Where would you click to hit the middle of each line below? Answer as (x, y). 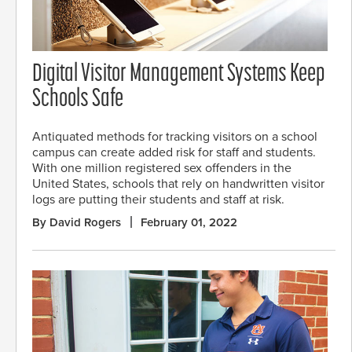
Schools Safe (78, 100)
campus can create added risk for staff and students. (174, 152)
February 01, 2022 (189, 222)
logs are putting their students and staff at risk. (158, 199)
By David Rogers (77, 222)
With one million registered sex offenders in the (162, 168)
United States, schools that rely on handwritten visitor (178, 183)
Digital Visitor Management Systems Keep (179, 75)
